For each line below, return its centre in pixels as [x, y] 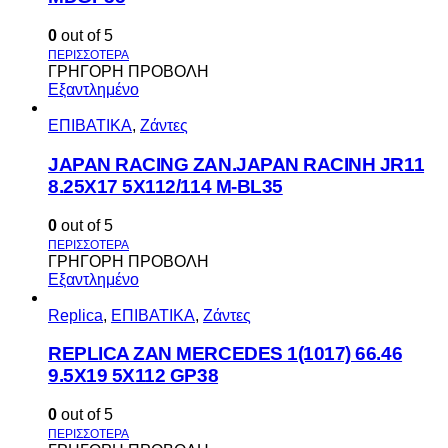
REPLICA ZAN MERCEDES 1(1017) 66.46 [225, 354]
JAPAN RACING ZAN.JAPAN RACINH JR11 [236, 164]
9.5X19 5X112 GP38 [133, 376]
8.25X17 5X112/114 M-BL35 [165, 186]
